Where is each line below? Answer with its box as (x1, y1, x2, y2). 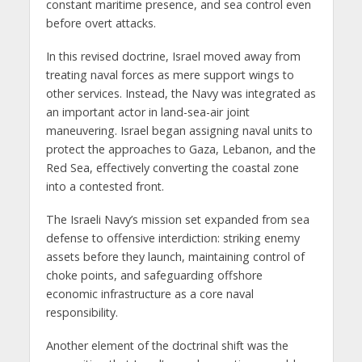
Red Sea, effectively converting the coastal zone (45, 159, 299, 175)
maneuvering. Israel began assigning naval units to (45, 122, 313, 138)
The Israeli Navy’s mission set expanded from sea (45, 211, 309, 227)
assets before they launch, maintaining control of (45, 248, 305, 264)
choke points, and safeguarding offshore (45, 267, 263, 283)
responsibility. (45, 304, 118, 320)
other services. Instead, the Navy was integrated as (45, 85, 316, 101)
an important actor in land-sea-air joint (45, 103, 250, 120)
